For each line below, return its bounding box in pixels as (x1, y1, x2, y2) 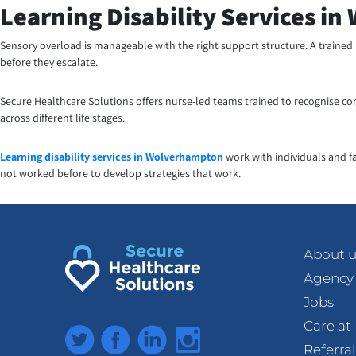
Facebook (100, 325, 167, 342)
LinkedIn (136, 325, 194, 342)
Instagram (172, 325, 242, 342)
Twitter (64, 325, 111, 342)
